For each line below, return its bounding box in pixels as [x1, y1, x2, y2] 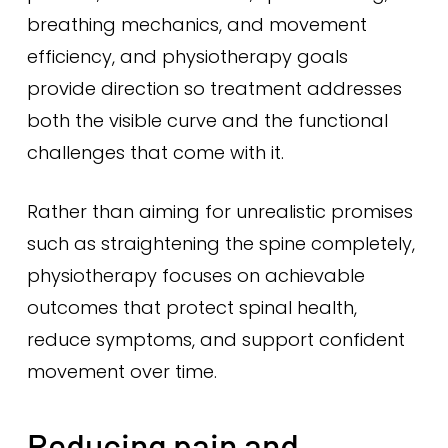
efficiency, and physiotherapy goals [26, 44, 348, 69]
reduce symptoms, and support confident [26, 327, 405, 352]
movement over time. [26, 359, 217, 384]
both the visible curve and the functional [26, 108, 388, 133]
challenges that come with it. [26, 140, 284, 165]
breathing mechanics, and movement [26, 12, 367, 37]
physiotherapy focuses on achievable [26, 263, 365, 288]
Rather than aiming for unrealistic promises [26, 199, 413, 224]
